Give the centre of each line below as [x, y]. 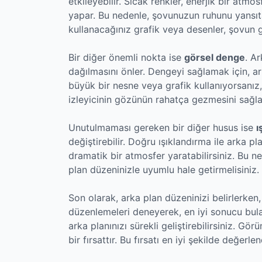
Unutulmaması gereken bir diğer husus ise [162, 127]
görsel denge [215, 57]
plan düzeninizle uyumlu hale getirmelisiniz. [164, 169]
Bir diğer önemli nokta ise [126, 57]
